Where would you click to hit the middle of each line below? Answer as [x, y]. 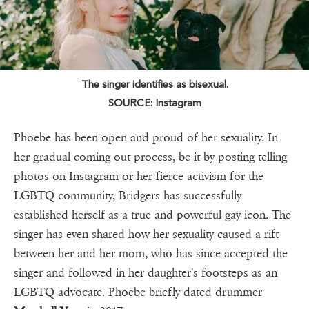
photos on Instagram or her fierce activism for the [139, 176]
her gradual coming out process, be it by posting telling [150, 157]
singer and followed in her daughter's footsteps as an [146, 272]
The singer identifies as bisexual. [154, 84]
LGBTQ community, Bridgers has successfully [128, 195]
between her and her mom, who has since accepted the [151, 253]
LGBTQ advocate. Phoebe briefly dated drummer [138, 292]
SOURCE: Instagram [154, 102]
